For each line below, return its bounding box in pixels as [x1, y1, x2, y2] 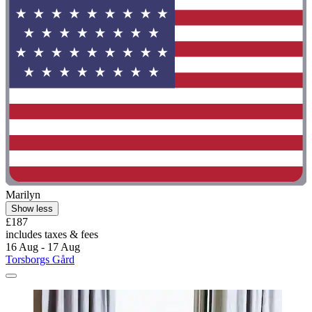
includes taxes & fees [6, 228, 98, 240]
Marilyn [6, 188, 40, 201]
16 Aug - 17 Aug [6, 240, 80, 253]
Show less [11, 203, 53, 214]
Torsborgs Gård [6, 253, 75, 265]
